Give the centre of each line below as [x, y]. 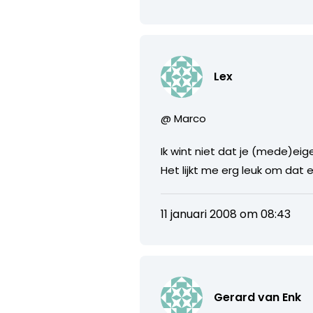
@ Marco [184, 118]
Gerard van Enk [258, 297]
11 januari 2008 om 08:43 [226, 214]
